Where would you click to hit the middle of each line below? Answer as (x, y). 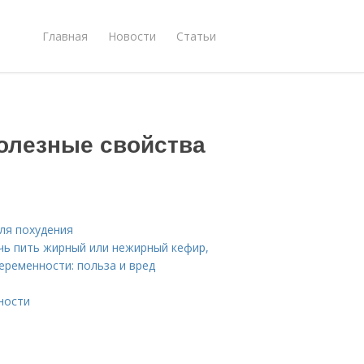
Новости (132, 36)
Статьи (196, 36)
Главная (65, 36)
